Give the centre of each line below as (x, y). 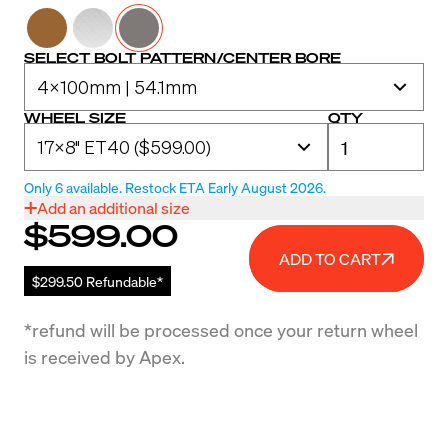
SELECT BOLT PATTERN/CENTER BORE (182, 57)
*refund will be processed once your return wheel (221, 329)
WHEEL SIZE (75, 117)
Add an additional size (113, 207)
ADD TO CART (330, 258)
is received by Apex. (104, 356)
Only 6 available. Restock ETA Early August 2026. (175, 187)
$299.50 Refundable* (97, 281)
